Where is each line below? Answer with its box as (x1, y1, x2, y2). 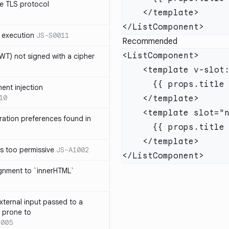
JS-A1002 (56, 145, 89, 154)
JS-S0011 (36, 31, 69, 40)
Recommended (122, 36, 177, 47)
